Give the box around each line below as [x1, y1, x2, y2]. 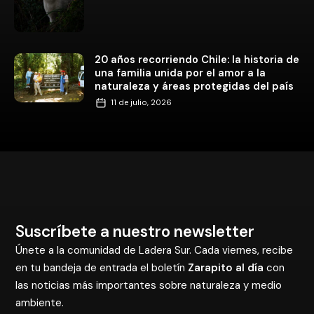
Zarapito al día [188, 260, 264, 275]
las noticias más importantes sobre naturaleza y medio [15, 278, 282, 292]
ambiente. [15, 295, 64, 310]
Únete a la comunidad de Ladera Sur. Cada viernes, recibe [15, 243, 294, 257]
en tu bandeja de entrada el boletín [15, 260, 189, 275]
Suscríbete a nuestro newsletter [15, 221, 255, 242]
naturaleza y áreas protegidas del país [95, 78, 294, 93]
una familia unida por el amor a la [95, 65, 266, 80]
